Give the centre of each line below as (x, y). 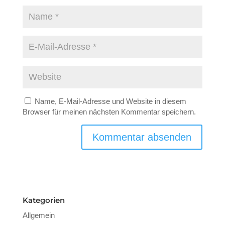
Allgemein (38, 215)
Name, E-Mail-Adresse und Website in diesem (110, 101)
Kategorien (43, 200)
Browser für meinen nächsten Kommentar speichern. (109, 112)
